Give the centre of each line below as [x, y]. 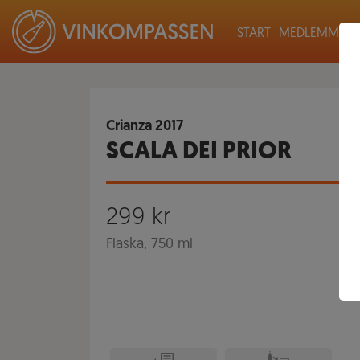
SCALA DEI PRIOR [199, 152]
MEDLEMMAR [317, 34]
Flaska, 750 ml [149, 245]
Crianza [129, 127]
